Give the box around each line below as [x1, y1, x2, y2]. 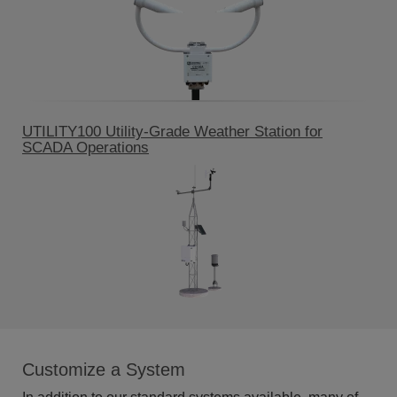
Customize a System [22, 360, 185, 380]
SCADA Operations [22, 139, 149, 157]
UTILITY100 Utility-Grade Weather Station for [22, 123, 323, 141]
